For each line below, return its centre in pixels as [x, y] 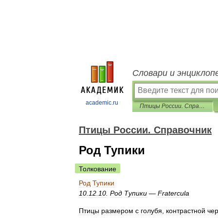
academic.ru [102, 103]
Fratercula [173, 193]
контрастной [186, 211]
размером [117, 211]
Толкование [98, 169]
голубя [151, 211]
